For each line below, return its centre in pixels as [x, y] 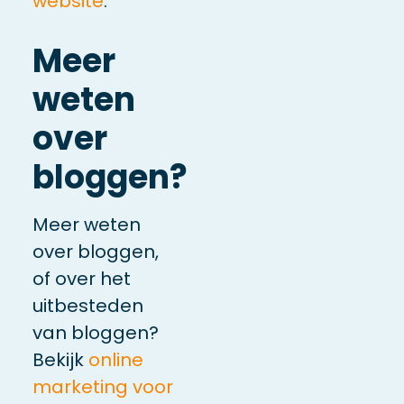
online [115, 359]
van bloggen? [95, 332]
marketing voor [102, 386]
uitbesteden [87, 305]
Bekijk [60, 359]
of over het [81, 278]
